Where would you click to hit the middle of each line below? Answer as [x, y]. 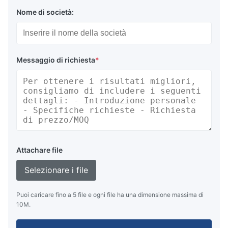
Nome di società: [45, 12]
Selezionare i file [56, 170]
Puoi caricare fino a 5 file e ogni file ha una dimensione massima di [110, 195]
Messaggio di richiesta [56, 60]
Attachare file [39, 150]
